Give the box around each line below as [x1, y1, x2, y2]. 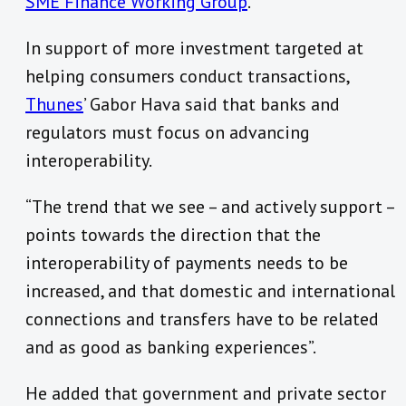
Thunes [25, 92, 83, 117]
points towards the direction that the [25, 223, 321, 247]
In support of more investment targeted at [25, 36, 363, 61]
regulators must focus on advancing [25, 121, 310, 145]
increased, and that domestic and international [25, 279, 395, 304]
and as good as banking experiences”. [25, 335, 316, 360]
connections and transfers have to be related [25, 307, 379, 332]
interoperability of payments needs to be [25, 251, 348, 275]
